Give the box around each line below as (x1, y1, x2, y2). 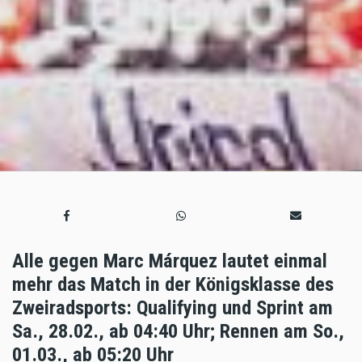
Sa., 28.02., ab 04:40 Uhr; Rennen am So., (12, 318, 344, 343)
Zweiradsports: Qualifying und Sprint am (12, 295, 333, 319)
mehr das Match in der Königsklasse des (12, 271, 334, 296)
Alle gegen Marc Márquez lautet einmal (12, 248, 327, 272)
